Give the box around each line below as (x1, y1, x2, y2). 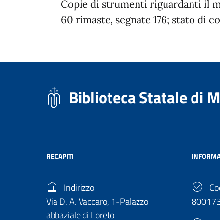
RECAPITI (46, 150, 74, 161)
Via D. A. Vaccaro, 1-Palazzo (46, 194, 148, 208)
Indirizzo (62, 180, 94, 194)
